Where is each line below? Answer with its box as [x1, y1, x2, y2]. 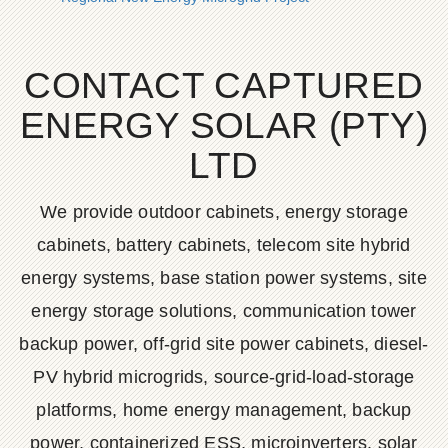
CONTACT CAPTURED [24, 65, 424, 106]
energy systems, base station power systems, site [21, 268, 427, 288]
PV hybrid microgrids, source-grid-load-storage [33, 367, 415, 387]
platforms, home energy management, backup [36, 400, 412, 420]
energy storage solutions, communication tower [31, 301, 417, 321]
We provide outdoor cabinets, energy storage [40, 202, 408, 222]
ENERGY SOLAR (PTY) [19, 105, 429, 146]
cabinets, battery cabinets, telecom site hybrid [37, 235, 411, 255]
